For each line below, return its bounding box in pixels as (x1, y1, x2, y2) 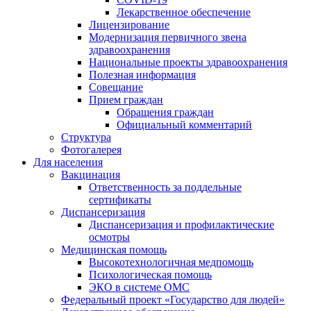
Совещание (89, 81, 143, 93)
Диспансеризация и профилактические (89, 218, 274, 230)
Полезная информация (89, 68, 196, 81)
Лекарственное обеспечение (117, 6, 251, 18)
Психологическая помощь (89, 268, 212, 280)
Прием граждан (89, 93, 163, 106)
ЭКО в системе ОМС (89, 280, 190, 293)
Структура (61, 131, 111, 143)
